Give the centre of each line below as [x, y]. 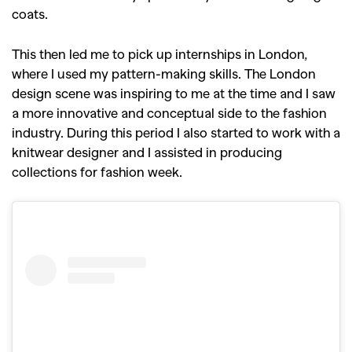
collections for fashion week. [97, 172]
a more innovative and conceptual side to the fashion [169, 113]
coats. [30, 14]
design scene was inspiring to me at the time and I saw [174, 93]
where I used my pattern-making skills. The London [164, 73]
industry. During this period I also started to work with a [176, 132]
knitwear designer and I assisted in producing [147, 152]
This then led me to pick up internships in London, [159, 54]
